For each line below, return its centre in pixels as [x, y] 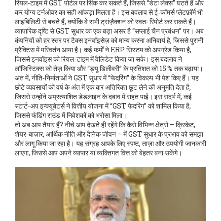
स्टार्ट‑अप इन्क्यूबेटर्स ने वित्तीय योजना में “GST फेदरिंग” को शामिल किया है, [103, 106]
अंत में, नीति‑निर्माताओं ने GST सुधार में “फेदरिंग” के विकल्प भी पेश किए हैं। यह [107, 78]
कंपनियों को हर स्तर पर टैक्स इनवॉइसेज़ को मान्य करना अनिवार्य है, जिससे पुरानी [109, 40]
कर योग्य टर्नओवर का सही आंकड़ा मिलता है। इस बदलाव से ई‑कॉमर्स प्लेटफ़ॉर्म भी [109, 12]
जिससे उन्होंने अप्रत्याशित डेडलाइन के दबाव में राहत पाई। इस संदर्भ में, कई [103, 96]
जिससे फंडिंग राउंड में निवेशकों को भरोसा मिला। [71, 115]
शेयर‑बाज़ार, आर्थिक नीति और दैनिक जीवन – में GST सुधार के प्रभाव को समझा [109, 134]
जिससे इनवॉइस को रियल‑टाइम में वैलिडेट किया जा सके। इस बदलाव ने [98, 59]
